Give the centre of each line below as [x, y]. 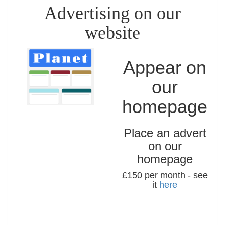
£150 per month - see [165, 175]
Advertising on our [113, 13]
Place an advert [165, 133]
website [113, 32]
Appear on [165, 67]
